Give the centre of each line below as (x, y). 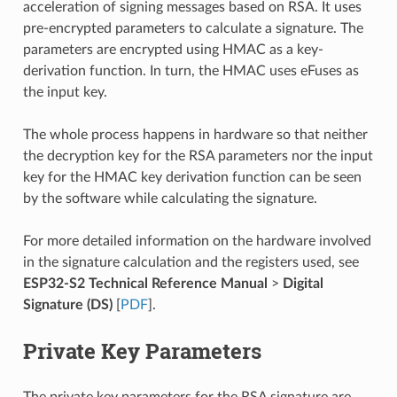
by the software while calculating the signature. (170, 198)
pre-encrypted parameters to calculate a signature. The (193, 28)
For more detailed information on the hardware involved (197, 241)
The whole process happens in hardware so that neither (195, 134)
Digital (303, 283)
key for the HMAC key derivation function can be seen (192, 177)
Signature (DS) (67, 304)
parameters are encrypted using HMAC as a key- (173, 49)
